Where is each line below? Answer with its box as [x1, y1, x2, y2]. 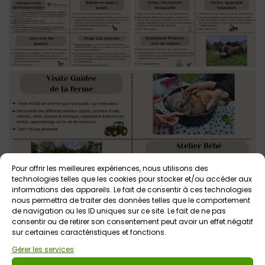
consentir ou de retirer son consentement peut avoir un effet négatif [12, 216, 253, 227]
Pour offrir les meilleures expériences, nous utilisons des [12, 163, 208, 173]
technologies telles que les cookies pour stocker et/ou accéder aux [12, 173, 252, 184]
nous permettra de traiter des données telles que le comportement [12, 195, 250, 205]
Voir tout [220, 253, 256, 264]
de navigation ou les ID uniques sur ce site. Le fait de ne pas [12, 205, 226, 216]
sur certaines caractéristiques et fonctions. [12, 227, 166, 237]
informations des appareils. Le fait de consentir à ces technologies [12, 184, 252, 195]
